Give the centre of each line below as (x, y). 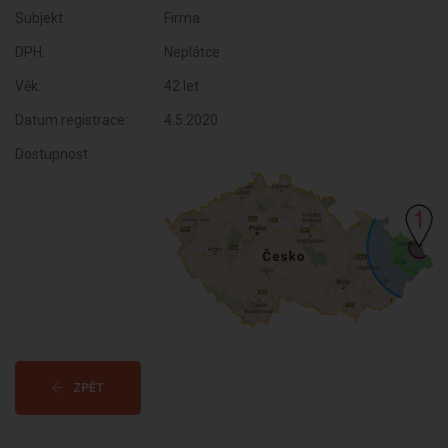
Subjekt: (40, 18)
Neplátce (192, 52)
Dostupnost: (53, 154)
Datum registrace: (71, 120)
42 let (182, 86)
